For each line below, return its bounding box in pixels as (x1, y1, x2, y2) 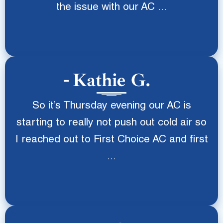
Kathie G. (72, 69, 151, 92)
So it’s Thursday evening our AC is (32, 101, 191, 111)
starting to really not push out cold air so (16, 118, 207, 128)
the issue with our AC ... (56, 2, 167, 13)
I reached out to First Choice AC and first (15, 135, 208, 145)
